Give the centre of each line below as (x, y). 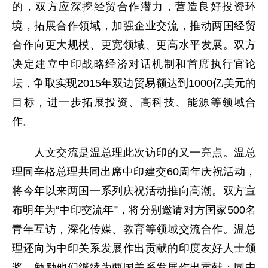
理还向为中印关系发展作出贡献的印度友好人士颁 (134, 248)
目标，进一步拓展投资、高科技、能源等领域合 (134, 102)
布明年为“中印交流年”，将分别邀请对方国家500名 (134, 210)
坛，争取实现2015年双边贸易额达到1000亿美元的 (134, 83)
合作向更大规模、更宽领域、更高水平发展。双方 (134, 45)
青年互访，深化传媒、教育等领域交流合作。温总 (134, 229)
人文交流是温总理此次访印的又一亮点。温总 (134, 153)
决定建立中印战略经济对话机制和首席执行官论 (134, 64)
